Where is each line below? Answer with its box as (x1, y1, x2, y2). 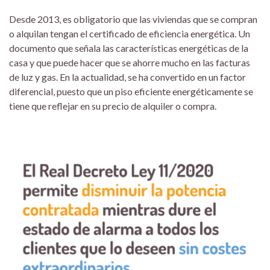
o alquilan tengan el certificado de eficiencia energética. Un (9, 27, 250, 39)
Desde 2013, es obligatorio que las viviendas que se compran (9, 13, 257, 25)
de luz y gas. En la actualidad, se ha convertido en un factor (9, 71, 246, 83)
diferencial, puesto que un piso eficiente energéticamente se (9, 85, 253, 97)
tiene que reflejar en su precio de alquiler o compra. (9, 99, 216, 111)
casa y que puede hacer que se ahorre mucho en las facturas (9, 56, 250, 68)
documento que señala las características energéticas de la (9, 42, 248, 54)
